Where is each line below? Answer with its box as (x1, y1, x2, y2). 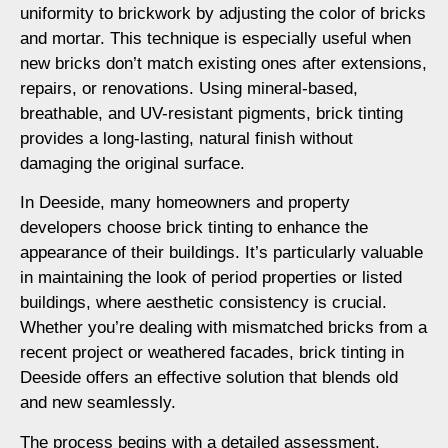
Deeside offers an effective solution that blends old (20, 368, 398, 388)
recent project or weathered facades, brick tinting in (20, 343, 404, 363)
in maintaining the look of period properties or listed (20, 268, 402, 288)
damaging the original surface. (20, 154, 245, 173)
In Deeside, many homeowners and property (20, 193, 350, 213)
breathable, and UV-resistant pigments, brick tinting (20, 104, 403, 123)
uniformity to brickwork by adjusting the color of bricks (20, 4, 426, 23)
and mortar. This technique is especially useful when (20, 29, 411, 48)
